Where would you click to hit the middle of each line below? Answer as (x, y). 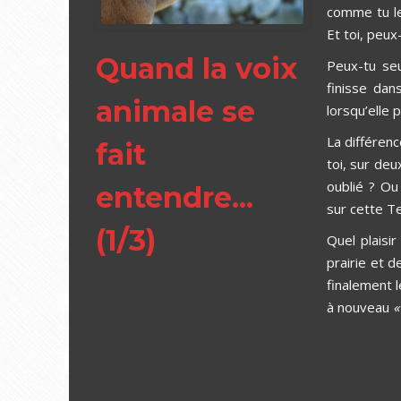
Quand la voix (196, 68)
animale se (175, 111)
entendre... (175, 197)
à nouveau (359, 307)
